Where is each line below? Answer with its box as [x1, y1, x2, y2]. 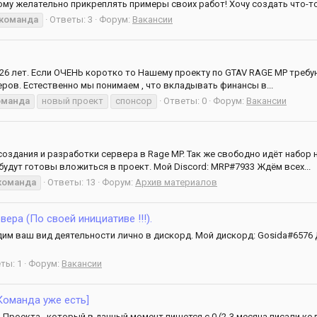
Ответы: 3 [50, 13, 93, 25]
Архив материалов [135, 176, 217, 188]
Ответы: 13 [47, 176, 96, 188]
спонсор [115, 95, 152, 106]
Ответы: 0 [163, 95, 207, 106]
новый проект [42, 95, 103, 106]
